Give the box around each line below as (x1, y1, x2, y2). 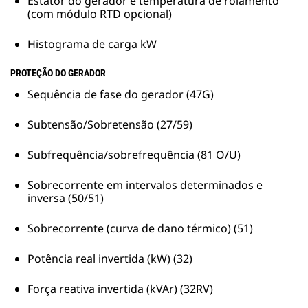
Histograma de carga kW (27, 36, 157, 52)
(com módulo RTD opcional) (27, 6, 172, 22)
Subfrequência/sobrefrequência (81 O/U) (27, 147, 241, 163)
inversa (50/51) (27, 190, 104, 206)
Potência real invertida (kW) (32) (27, 251, 192, 267)
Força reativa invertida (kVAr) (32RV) (27, 281, 213, 297)
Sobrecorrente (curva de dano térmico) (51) (27, 221, 253, 236)
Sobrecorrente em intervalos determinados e (27, 177, 263, 193)
